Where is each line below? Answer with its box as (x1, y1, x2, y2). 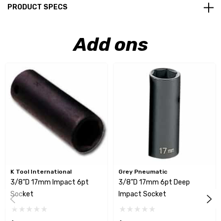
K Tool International (10, 168, 72, 176)
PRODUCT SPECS (7, 3, 68, 12)
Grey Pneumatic (118, 168, 167, 176)
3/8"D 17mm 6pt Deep (118, 178, 190, 187)
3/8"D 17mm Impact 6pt (10, 178, 89, 187)
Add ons (73, 33, 148, 56)
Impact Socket (118, 190, 166, 199)
